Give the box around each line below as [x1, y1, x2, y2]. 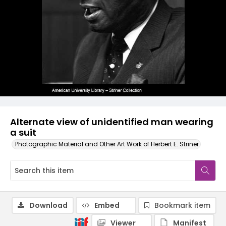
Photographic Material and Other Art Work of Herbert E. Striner [15, 140, 199, 148]
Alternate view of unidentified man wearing [10, 116, 213, 128]
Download [29, 200, 68, 210]
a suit [10, 126, 36, 139]
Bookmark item [154, 200, 210, 210]
